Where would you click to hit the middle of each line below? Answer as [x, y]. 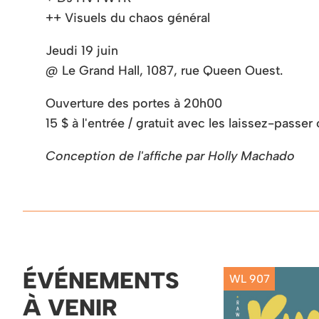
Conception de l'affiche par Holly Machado [170, 156]
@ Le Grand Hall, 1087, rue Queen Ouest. [164, 70]
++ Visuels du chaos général [128, 18]
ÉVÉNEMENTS [101, 280]
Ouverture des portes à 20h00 [134, 103]
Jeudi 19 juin [82, 51]
